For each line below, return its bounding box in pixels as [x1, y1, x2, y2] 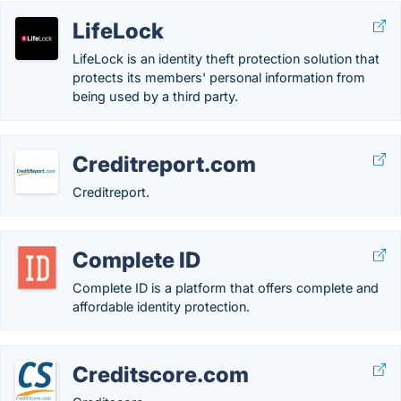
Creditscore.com [73, 362, 249, 388]
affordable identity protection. [73, 299, 250, 314]
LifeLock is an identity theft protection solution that [73, 51, 380, 66]
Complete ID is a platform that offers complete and [73, 280, 379, 295]
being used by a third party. [73, 89, 238, 104]
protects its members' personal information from [73, 70, 365, 85]
